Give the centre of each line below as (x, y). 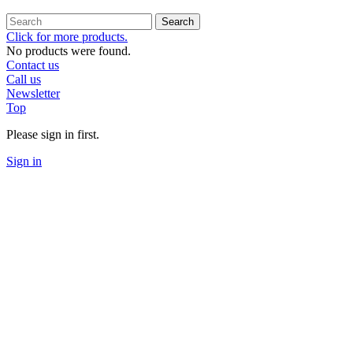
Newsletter (33, 94)
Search (178, 22)
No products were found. (69, 51)
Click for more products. (67, 37)
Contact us (33, 65)
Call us (24, 80)
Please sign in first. (53, 135)
